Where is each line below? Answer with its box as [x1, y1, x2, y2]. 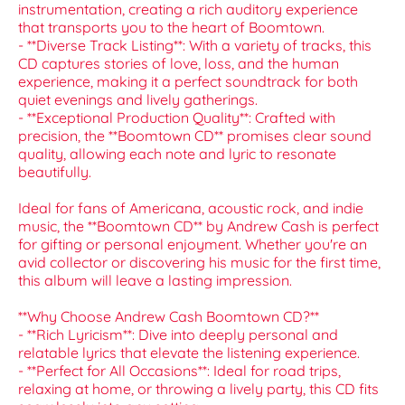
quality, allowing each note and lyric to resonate [18, 145, 336, 164]
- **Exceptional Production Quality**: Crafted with [18, 108, 335, 127]
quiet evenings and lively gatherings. [18, 90, 258, 109]
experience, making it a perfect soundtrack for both [18, 72, 358, 91]
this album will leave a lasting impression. [18, 271, 292, 290]
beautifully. [18, 163, 91, 182]
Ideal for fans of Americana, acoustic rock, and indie [18, 199, 363, 218]
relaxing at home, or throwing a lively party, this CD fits [18, 380, 379, 399]
